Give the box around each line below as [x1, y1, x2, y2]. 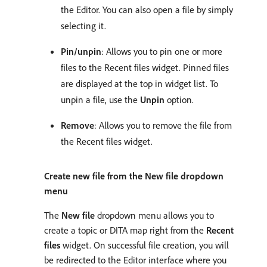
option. [164, 93, 194, 105]
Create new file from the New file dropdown [44, 169, 223, 182]
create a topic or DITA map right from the [44, 223, 206, 236]
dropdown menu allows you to [95, 209, 214, 221]
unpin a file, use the [61, 93, 140, 105]
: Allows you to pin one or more [101, 45, 222, 57]
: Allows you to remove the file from [94, 119, 232, 131]
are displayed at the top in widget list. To [61, 77, 218, 89]
